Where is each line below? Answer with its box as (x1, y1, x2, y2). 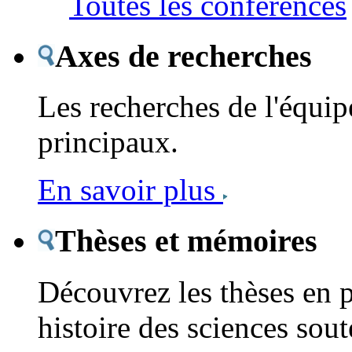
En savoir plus (38, 173, 223, 207)
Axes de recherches (55, 38, 312, 74)
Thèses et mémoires (55, 223, 317, 259)
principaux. (38, 125, 178, 159)
